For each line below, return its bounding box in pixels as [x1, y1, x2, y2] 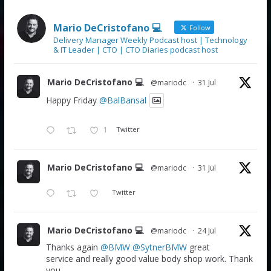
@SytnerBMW [132, 241, 187, 253]
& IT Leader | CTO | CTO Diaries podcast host [53, 44, 218, 55]
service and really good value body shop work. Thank [45, 252, 253, 264]
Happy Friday [45, 94, 99, 106]
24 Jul [197, 225, 216, 236]
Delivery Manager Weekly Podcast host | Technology [53, 34, 247, 45]
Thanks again [45, 241, 100, 253]
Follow [187, 22, 211, 32]
